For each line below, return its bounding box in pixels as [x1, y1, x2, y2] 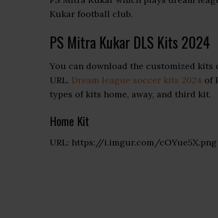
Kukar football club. [50, 8, 133, 19]
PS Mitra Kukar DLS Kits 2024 [50, 31, 210, 53]
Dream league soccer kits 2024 [72, 74, 202, 86]
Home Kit [50, 112, 89, 129]
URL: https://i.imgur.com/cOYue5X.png [50, 137, 217, 148]
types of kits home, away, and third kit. [50, 89, 211, 100]
